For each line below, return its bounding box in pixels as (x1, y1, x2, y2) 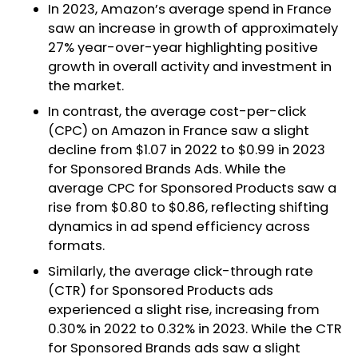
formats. (48, 236, 105, 255)
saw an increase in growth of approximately (48, 18, 338, 38)
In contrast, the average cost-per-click (48, 101, 306, 121)
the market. (48, 76, 124, 95)
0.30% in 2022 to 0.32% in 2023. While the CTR (48, 319, 342, 338)
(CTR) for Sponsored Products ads (48, 280, 273, 300)
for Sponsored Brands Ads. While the (48, 159, 286, 178)
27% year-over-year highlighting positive (48, 38, 318, 57)
